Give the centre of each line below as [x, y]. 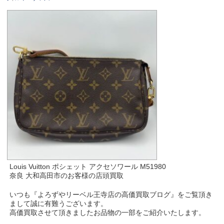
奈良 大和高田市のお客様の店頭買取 [67, 175]
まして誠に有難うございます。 [59, 203]
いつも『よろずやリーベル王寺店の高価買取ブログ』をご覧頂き [111, 194]
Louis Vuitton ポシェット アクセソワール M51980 [88, 166]
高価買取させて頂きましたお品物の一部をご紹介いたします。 [108, 212]
